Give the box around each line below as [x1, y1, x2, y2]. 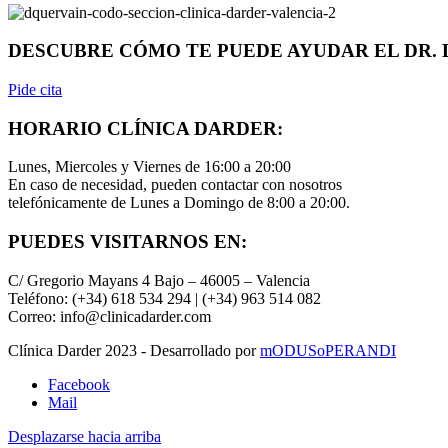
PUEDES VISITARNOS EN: [8, 231, 247, 253]
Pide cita [8, 81, 62, 98]
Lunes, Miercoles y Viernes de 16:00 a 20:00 [8, 158, 291, 176]
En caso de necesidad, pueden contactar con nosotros [8, 176, 342, 194]
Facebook [48, 375, 110, 393]
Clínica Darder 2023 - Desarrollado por [8, 341, 260, 359]
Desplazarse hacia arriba [8, 427, 161, 445]
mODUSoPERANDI [260, 341, 396, 359]
